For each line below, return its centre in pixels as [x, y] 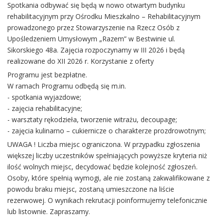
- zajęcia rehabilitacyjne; [45, 109]
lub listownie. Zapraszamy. [49, 212]
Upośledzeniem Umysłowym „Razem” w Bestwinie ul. [91, 39]
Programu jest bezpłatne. [47, 75]
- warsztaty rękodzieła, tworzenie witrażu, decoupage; [92, 120]
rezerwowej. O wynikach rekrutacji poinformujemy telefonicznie [107, 200]
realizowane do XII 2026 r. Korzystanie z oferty [81, 61]
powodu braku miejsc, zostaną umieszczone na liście [91, 189]
